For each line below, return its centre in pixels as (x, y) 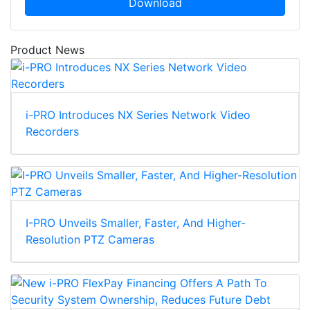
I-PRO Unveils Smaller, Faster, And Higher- (136, 222)
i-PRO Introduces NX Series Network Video (138, 115)
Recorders (52, 131)
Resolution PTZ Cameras (90, 239)
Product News (47, 49)
